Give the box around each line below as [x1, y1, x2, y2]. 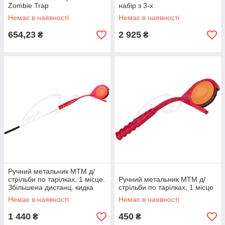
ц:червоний [8, 191, 45, 199]
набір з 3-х [119, 2, 153, 10]
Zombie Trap [8, 2, 49, 10]
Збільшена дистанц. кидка [8, 183, 93, 191]
